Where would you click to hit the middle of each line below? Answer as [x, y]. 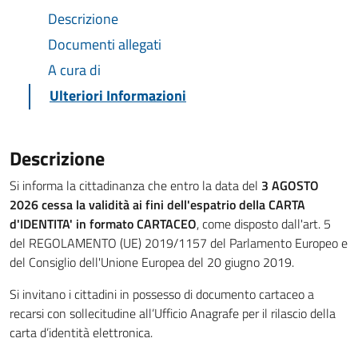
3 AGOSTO [288, 185]
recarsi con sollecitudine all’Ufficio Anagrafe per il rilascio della [173, 313]
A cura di [74, 70]
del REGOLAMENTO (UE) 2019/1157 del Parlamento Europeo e [179, 243]
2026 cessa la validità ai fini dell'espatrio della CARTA [157, 205]
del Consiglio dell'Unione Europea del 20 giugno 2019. [152, 262]
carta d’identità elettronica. [81, 332]
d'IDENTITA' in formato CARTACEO [103, 224]
